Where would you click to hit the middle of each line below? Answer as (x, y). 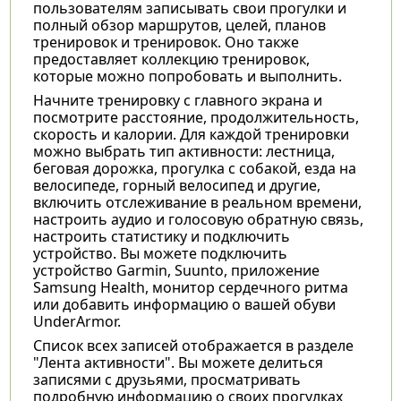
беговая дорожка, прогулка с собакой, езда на (194, 168)
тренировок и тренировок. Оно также (166, 42)
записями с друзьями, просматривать (166, 379)
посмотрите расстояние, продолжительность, (196, 117)
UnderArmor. (77, 321)
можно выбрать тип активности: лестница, (183, 151)
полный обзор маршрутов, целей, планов (179, 25)
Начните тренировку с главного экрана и (177, 100)
